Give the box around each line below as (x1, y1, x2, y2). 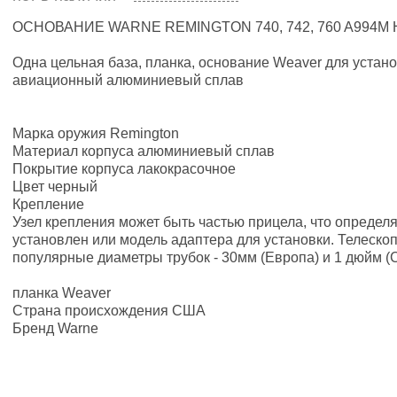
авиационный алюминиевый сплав (12, 72, 244, 88)
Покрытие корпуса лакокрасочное (12, 160, 236, 176)
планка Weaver (12, 284, 111, 300)
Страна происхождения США (12, 302, 206, 318)
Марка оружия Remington (12, 125, 179, 141)
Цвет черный (12, 178, 97, 194)
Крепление (12, 196, 84, 212)
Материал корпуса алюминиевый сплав (12, 143, 275, 159)
